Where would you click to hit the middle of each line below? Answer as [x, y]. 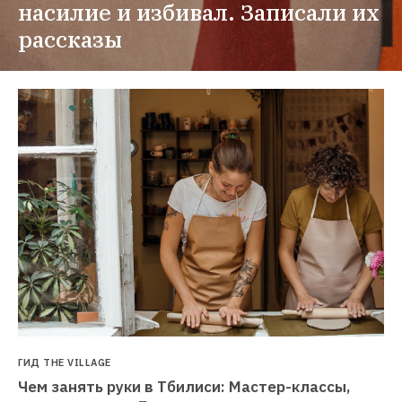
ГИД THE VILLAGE [65, 363]
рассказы [70, 39]
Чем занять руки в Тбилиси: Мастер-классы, [184, 387]
